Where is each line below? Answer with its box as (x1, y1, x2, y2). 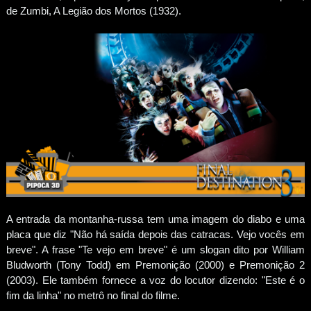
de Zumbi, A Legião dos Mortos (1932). (6, 4, 181, 17)
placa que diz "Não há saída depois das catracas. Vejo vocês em (6, 228, 305, 240)
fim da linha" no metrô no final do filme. (6, 289, 180, 301)
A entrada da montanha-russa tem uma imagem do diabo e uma (6, 212, 305, 225)
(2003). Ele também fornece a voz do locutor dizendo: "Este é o (6, 274, 305, 286)
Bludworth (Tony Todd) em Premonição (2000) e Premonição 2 (6, 258, 305, 271)
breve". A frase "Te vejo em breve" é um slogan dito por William (6, 243, 305, 255)
